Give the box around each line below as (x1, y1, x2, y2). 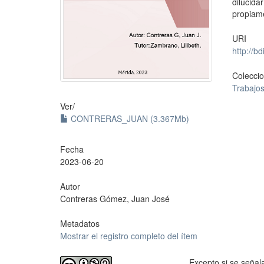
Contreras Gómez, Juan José (60, 193, 170, 205)
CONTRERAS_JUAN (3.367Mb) (68, 113, 189, 125)
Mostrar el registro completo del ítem (60, 230, 197, 242)
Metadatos (60, 217, 100, 230)
